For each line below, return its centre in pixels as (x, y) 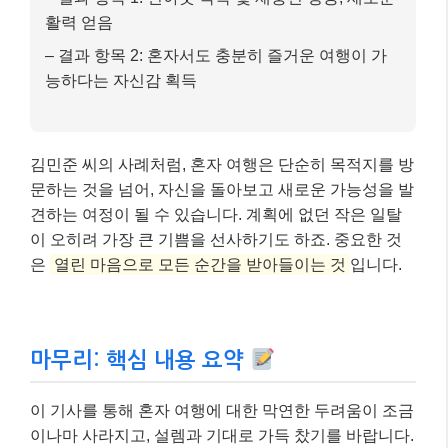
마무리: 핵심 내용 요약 (140, 359)
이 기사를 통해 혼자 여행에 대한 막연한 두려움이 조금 (222, 410)
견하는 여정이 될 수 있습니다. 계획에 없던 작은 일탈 (216, 214)
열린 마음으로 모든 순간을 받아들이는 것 (200, 264)
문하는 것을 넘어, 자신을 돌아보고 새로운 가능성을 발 (222, 189)
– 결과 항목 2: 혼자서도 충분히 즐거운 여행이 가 (216, 55)
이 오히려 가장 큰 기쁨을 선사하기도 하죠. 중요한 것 (216, 239)
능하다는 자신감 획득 (121, 80)
